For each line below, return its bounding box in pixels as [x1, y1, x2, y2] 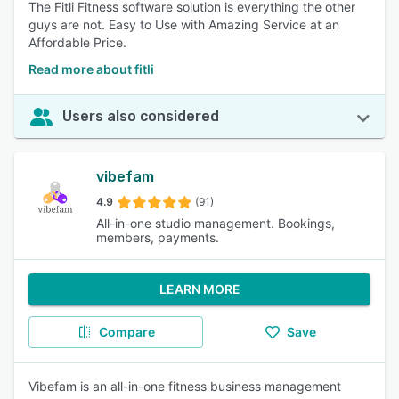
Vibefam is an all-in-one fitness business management [28, 379, 341, 394]
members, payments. [96, 230, 219, 245]
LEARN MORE [159, 281, 240, 297]
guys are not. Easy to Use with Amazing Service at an [28, 17, 339, 32]
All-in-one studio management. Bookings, [96, 216, 335, 231]
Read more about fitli [28, 61, 154, 77]
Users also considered [62, 108, 219, 125]
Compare [98, 324, 155, 339]
